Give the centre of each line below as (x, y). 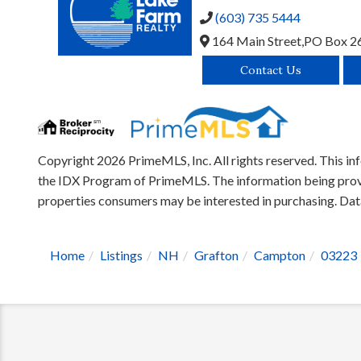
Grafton (216, 255)
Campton (280, 255)
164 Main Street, (257, 40)
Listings (121, 255)
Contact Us (270, 71)
